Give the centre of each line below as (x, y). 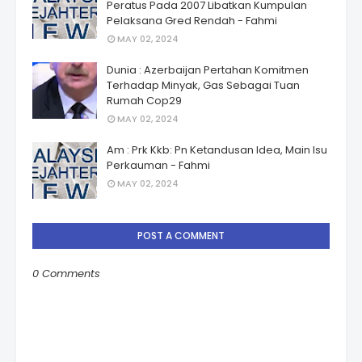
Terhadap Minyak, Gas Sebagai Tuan (203, 86)
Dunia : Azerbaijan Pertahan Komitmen (208, 70)
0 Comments (66, 274)
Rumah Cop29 (144, 101)
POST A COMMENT (181, 236)
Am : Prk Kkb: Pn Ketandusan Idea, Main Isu (217, 150)
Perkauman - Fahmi (158, 166)
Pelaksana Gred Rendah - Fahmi (192, 21)
